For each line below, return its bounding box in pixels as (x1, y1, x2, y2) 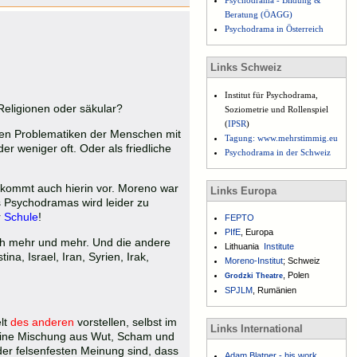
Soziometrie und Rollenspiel (225, 104, 329, 114)
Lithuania (225, 241, 265, 252)
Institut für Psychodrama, (225, 89, 319, 100)
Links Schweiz (210, 61, 282, 74)
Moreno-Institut (225, 256, 284, 266)
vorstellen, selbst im (77, 316, 177, 329)
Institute (264, 241, 295, 252)
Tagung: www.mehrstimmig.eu (225, 132, 339, 143)
